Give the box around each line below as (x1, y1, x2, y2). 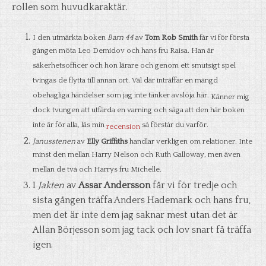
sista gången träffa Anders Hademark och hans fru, (33, 195, 251, 205)
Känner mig (211, 93, 249, 101)
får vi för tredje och (150, 180, 237, 191)
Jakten (38, 180, 64, 191)
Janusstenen (33, 137, 75, 145)
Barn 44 (107, 33, 134, 42)
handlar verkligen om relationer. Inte (128, 137, 252, 145)
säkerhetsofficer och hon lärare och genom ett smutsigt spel (33, 61, 236, 72)
